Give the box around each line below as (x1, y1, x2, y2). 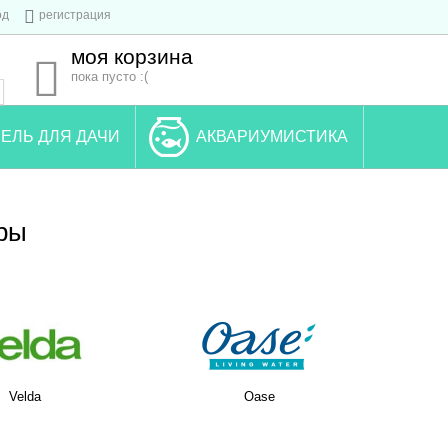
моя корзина (71, 45, 193, 68)
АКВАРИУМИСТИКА (196, 128, 348, 145)
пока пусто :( (71, 69, 148, 84)
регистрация (38, 7, 111, 22)
